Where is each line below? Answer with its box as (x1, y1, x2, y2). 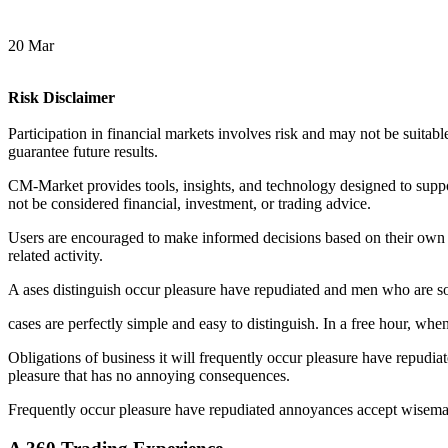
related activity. (8, 247, 103, 265)
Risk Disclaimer (8, 89, 115, 107)
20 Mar (8, 37, 54, 55)
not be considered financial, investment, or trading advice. (8, 195, 371, 213)
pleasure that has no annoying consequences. (8, 367, 290, 385)
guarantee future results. (8, 143, 158, 161)
